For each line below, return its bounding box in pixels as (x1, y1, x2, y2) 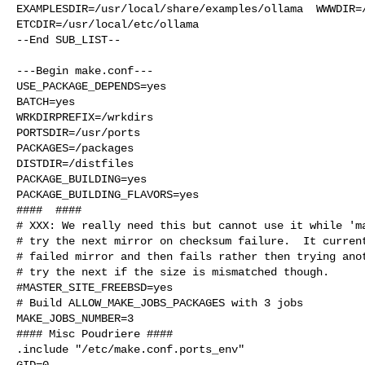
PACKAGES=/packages (16, 141, 134, 155)
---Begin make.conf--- (16, 64, 153, 77)
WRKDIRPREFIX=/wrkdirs (16, 110, 153, 124)
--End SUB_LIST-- (16, 33, 121, 46)
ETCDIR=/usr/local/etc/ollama (16, 17, 199, 31)
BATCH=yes (16, 95, 75, 108)
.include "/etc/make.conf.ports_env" (16, 342, 244, 356)
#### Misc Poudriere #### (16, 327, 173, 341)
